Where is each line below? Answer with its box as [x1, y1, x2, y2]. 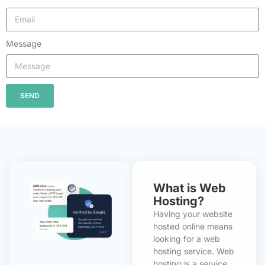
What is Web [153, 180, 226, 195]
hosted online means [153, 221, 232, 231]
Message [6, 38, 41, 49]
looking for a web [153, 233, 220, 244]
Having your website [153, 208, 232, 219]
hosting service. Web [153, 245, 234, 256]
